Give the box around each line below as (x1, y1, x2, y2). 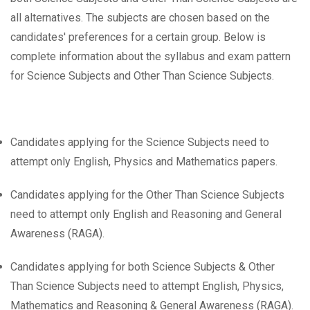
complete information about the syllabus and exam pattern (10, 50, 291, 64)
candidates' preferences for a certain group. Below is (10, 30, 266, 44)
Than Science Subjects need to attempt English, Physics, (10, 280, 284, 293)
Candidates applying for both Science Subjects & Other (10, 260, 275, 274)
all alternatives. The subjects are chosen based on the (10, 11, 270, 25)
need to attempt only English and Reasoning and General (10, 208, 282, 221)
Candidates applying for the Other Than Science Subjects (10, 188, 284, 202)
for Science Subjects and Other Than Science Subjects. (10, 69, 274, 83)
